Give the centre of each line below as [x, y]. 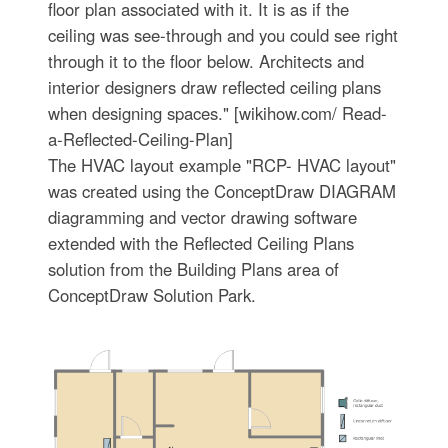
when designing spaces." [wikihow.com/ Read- [217, 113]
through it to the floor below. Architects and [205, 61]
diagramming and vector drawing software [202, 217]
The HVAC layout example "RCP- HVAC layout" [221, 165]
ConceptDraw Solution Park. [151, 295]
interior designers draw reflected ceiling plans [214, 87]
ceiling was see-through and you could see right [222, 35]
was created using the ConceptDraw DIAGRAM [221, 191]
